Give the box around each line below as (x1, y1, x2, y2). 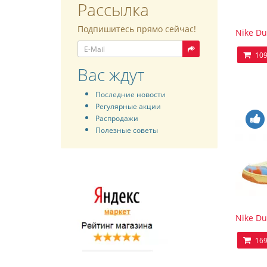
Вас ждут (77, 63, 144, 86)
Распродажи (95, 113, 138, 123)
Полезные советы (95, 125, 158, 135)
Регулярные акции (95, 101, 161, 111)
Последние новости (95, 89, 166, 99)
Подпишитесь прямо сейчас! (77, 23, 196, 35)
